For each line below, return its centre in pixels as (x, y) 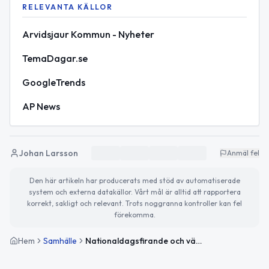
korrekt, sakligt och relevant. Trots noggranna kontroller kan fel (134, 203)
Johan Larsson (49, 153)
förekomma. (134, 214)
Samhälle (60, 240)
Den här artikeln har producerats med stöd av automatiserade (134, 180)
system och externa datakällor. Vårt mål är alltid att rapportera (134, 192)
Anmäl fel (243, 153)
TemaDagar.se (55, 58)
